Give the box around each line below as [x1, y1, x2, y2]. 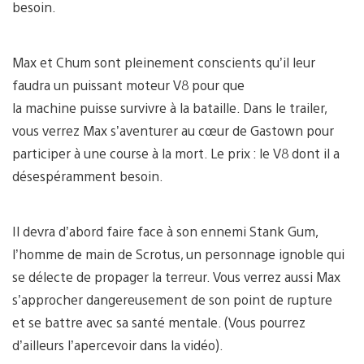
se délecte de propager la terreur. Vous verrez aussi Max [12, 267, 340, 285]
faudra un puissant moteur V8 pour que [12, 76, 245, 93]
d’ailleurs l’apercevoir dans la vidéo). [12, 336, 223, 353]
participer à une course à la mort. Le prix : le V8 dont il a [12, 144, 340, 162]
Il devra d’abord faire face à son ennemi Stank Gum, [12, 222, 318, 240]
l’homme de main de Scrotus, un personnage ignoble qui [12, 245, 344, 262]
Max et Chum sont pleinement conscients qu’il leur [12, 53, 315, 71]
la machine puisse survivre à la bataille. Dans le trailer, [12, 98, 327, 116]
